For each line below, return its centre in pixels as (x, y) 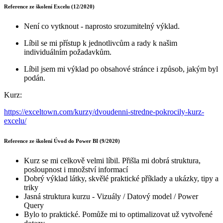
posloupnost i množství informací (76, 169)
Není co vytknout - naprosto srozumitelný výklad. (102, 26)
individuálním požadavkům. (68, 52)
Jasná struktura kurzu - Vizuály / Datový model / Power (111, 196)
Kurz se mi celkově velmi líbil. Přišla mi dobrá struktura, (112, 160)
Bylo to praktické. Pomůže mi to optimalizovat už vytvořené (118, 214)
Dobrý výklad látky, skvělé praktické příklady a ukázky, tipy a (121, 178)
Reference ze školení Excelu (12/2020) (49, 7)
